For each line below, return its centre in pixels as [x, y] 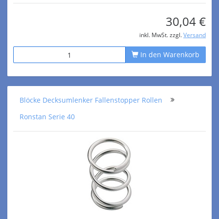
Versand [195, 35]
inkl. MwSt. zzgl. [161, 35]
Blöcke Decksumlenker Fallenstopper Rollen [91, 100]
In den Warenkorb [169, 55]
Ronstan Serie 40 [47, 117]
